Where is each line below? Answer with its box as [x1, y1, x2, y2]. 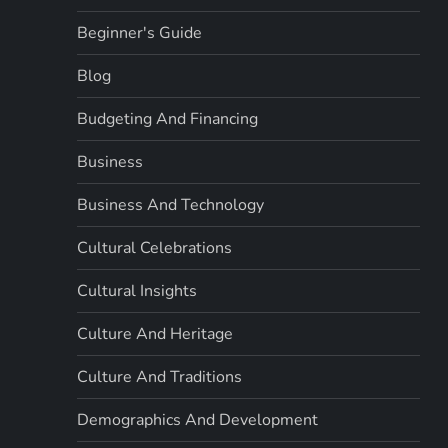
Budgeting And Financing [77, 107, 259, 130]
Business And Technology [77, 193, 265, 216]
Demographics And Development [77, 408, 319, 431]
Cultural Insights [77, 279, 198, 302]
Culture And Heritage [77, 322, 234, 345]
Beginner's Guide [77, 21, 203, 44]
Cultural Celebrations [77, 236, 233, 259]
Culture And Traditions [77, 365, 243, 388]
